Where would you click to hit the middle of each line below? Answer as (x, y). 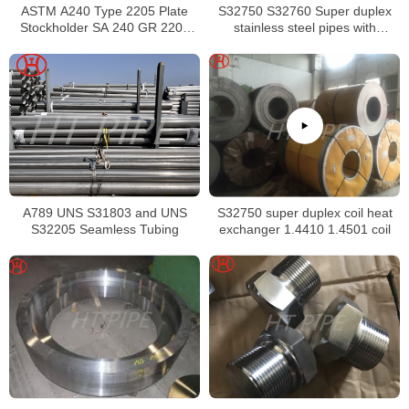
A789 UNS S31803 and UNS (105, 212)
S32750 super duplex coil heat (304, 212)
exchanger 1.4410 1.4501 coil (304, 229)
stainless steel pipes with (304, 27)
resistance (304, 60)
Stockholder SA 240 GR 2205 (105, 27)
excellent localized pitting (304, 43)
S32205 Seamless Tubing (105, 229)
